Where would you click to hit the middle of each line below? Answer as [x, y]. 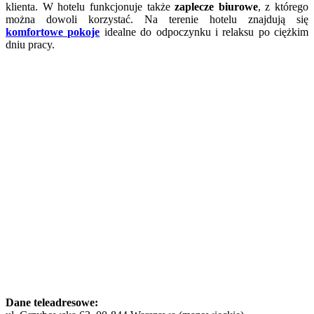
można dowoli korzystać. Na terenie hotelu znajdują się [157, 19]
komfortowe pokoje [53, 32]
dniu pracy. [30, 44]
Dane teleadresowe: [52, 302]
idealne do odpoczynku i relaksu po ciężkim [206, 32]
